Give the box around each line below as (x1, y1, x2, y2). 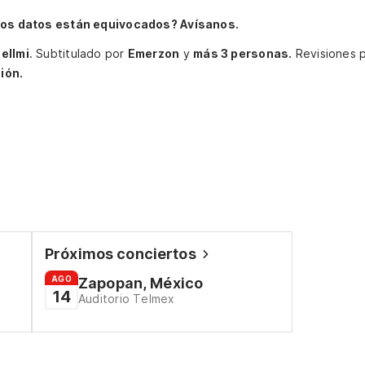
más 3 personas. (193, 46, 292, 60)
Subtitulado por (36, 46, 128, 60)
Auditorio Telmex (77, 292, 175, 306)
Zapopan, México (77, 275, 204, 292)
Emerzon (127, 46, 180, 60)
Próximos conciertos (45, 245, 196, 262)
